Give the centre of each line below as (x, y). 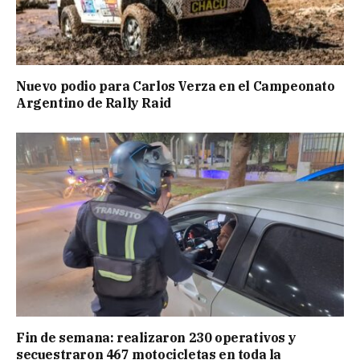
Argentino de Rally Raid (94, 102)
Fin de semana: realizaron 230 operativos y (156, 338)
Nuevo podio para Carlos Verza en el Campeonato (176, 86)
